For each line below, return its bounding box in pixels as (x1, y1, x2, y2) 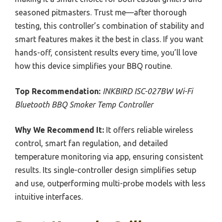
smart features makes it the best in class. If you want (15, 34, 203, 44)
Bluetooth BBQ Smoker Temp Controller (15, 100, 153, 109)
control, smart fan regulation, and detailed (15, 138, 168, 148)
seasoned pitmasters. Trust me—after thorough (15, 7, 187, 17)
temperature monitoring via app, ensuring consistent (15, 152, 203, 161)
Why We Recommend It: (15, 125, 104, 134)
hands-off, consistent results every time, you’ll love (15, 48, 197, 57)
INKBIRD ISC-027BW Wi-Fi (103, 86, 193, 96)
